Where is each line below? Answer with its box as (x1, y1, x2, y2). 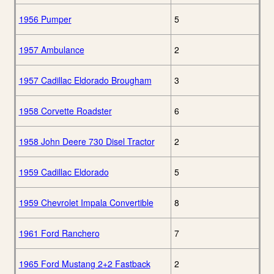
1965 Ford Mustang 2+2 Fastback (18, 257, 150, 270)
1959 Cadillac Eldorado (18, 166, 109, 178)
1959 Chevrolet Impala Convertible (18, 196, 154, 209)
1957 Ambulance (18, 43, 84, 56)
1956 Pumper (18, 13, 72, 25)
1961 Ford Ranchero (18, 227, 100, 239)
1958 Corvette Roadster (18, 105, 112, 117)
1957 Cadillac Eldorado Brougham (18, 74, 152, 86)
